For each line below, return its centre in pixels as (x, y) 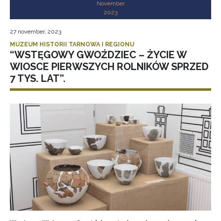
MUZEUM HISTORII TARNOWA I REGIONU (72, 45)
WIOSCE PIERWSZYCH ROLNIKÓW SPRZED (109, 67)
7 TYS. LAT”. (38, 79)
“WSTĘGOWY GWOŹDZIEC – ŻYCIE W (98, 55)
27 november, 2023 (36, 32)
